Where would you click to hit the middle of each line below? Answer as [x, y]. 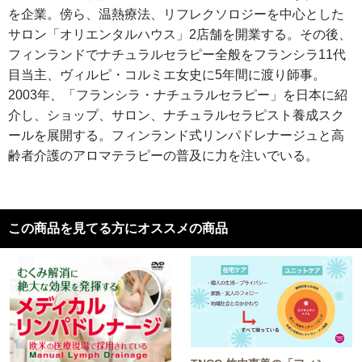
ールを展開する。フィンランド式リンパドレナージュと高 [176, 135]
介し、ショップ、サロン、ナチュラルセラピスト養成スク [176, 115]
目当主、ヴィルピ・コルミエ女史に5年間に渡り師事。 [167, 74]
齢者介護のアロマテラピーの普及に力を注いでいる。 [163, 155]
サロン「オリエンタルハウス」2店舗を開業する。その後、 [180, 34]
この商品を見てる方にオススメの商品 [118, 228]
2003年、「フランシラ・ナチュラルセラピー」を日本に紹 [178, 95]
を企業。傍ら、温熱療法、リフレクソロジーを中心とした [176, 14]
